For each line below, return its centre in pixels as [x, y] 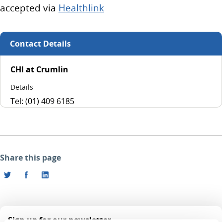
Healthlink [81, 8]
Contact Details [40, 44]
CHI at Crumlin [39, 69]
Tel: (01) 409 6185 [42, 101]
